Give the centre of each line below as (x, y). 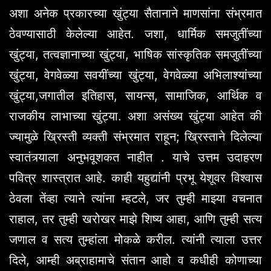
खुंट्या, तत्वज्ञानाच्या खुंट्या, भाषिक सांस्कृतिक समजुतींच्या (135, 54)
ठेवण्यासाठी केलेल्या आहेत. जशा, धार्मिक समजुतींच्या (135, 34)
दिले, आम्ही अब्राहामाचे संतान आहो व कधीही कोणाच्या (135, 260)
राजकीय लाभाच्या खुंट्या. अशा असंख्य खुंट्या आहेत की (135, 116)
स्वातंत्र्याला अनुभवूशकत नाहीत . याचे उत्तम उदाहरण (135, 157)
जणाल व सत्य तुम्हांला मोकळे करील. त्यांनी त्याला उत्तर (135, 239)
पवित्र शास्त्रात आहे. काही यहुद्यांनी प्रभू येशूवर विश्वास (135, 178)
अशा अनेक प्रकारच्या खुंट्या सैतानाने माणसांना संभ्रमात (135, 13)
